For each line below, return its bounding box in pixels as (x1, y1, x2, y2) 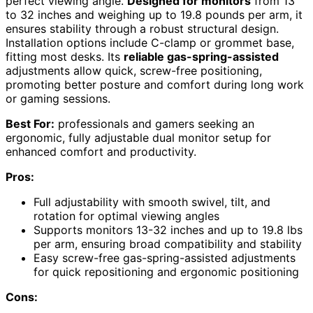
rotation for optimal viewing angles (34, 209, 219, 223)
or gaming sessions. (6, 92, 110, 105)
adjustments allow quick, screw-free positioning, (6, 64, 262, 78)
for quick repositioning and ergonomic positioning (34, 265, 299, 279)
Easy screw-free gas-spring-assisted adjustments (34, 251, 296, 265)
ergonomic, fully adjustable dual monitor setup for (6, 131, 271, 145)
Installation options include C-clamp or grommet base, (6, 36, 294, 50)
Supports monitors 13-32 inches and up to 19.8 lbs (34, 223, 303, 237)
